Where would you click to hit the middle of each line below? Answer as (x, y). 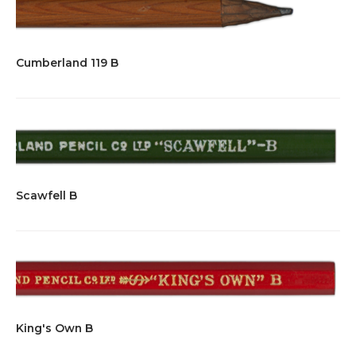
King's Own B (54, 328)
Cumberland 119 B (67, 63)
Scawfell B (46, 195)
